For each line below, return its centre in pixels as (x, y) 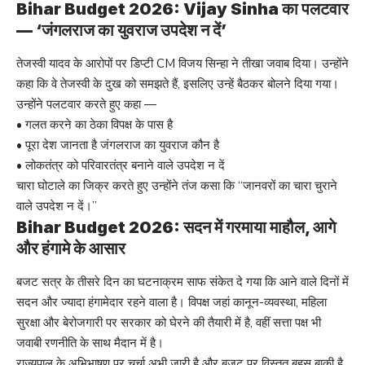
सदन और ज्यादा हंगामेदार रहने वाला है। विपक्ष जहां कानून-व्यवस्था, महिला (172, 302)
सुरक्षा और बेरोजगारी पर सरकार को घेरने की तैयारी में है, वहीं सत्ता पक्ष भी (169, 322)
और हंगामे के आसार (71, 248)
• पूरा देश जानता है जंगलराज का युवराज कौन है (118, 145)
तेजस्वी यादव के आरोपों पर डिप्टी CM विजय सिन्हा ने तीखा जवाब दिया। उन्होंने (182, 63)
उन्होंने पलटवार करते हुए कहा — (86, 104)
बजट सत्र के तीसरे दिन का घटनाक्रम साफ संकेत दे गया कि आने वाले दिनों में (182, 281)
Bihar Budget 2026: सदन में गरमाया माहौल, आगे (176, 227)
